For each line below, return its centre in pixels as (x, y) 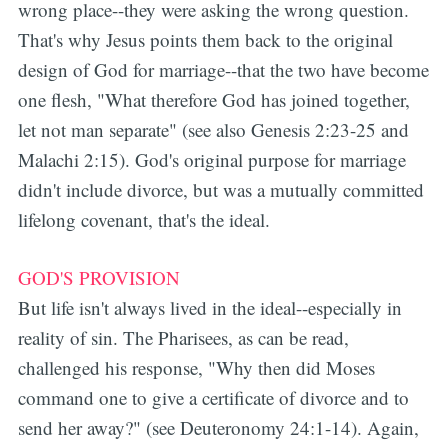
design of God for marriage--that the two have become (223, 69)
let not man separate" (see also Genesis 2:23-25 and (213, 129)
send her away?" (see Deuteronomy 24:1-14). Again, (218, 428)
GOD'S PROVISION (98, 278)
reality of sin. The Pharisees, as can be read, (183, 338)
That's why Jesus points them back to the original (205, 39)
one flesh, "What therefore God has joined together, (213, 99)
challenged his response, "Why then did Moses (196, 368)
